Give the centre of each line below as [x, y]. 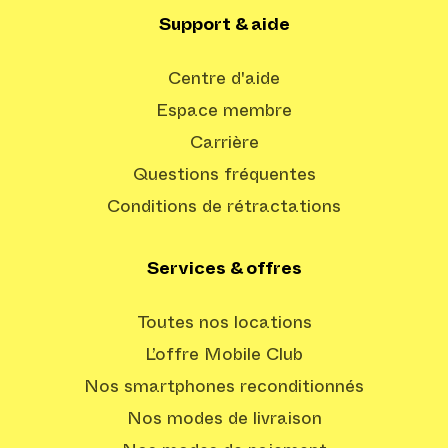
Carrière [224, 143]
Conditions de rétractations [224, 207]
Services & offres [224, 269]
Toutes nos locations [224, 323]
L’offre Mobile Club [224, 355]
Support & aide [224, 25]
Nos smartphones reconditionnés [224, 387]
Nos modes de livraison [224, 419]
